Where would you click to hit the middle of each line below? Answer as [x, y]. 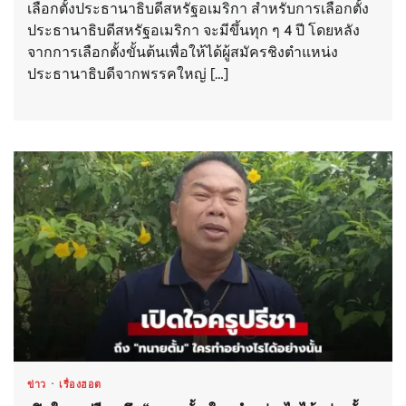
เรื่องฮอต [80, 385]
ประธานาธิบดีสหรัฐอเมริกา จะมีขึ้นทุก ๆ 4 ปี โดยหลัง [193, 30]
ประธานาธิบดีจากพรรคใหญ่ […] [128, 73]
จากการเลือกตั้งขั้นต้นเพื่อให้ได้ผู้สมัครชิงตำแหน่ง [183, 52]
